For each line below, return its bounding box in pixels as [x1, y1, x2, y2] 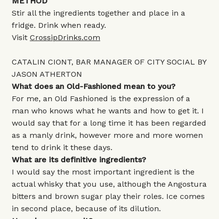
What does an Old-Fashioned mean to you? [12, 82, 180, 91]
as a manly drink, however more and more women [12, 131, 203, 140]
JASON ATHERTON [12, 69, 82, 79]
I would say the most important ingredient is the [12, 167, 195, 176]
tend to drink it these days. [12, 143, 112, 152]
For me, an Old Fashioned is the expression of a [12, 94, 190, 103]
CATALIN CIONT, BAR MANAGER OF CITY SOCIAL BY [12, 57, 206, 66]
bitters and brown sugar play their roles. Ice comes [12, 192, 205, 201]
